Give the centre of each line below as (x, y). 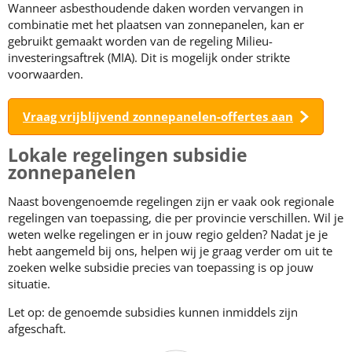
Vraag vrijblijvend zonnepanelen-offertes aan (158, 116)
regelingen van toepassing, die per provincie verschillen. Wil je (176, 218)
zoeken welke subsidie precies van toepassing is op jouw (161, 267)
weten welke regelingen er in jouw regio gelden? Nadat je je (168, 234)
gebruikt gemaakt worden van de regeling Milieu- (140, 41)
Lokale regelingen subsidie (128, 155)
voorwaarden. (46, 74)
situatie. (29, 284)
